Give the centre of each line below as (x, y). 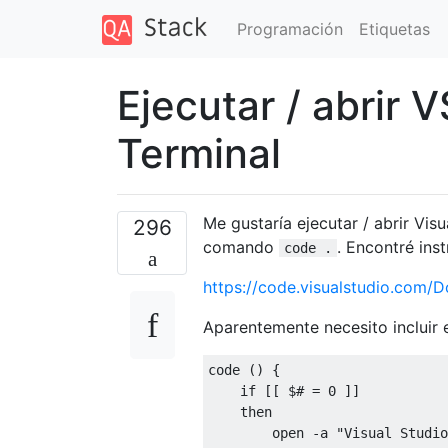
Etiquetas (394, 28)
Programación (289, 28)
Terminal (199, 153)
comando (241, 246)
